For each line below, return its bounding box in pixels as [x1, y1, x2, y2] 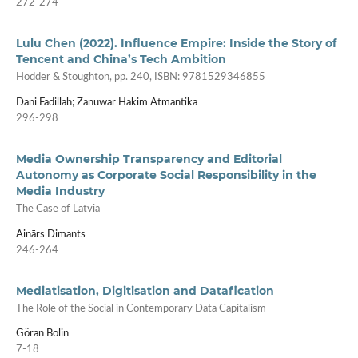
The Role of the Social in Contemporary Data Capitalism [15, 303, 266, 314]
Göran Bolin [15, 328, 69, 340]
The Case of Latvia [15, 204, 100, 215]
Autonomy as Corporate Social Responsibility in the [15, 167, 316, 182]
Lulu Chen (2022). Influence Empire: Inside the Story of [15, 36, 336, 51]
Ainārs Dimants [15, 229, 86, 240]
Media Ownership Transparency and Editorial [15, 151, 282, 166]
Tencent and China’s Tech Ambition [15, 52, 226, 67]
